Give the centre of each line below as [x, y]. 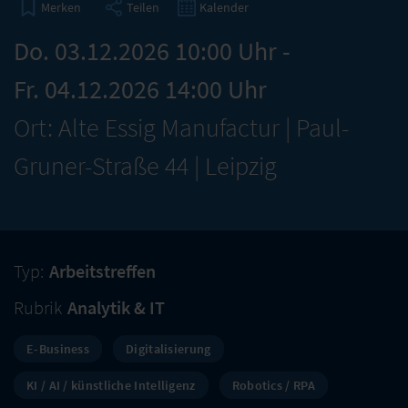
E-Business [58, 349]
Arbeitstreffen [102, 271]
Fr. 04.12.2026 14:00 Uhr [140, 89]
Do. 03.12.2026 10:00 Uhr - [152, 51]
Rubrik [38, 307]
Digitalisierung [168, 349]
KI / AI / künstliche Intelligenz [111, 385]
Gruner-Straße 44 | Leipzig [145, 166]
